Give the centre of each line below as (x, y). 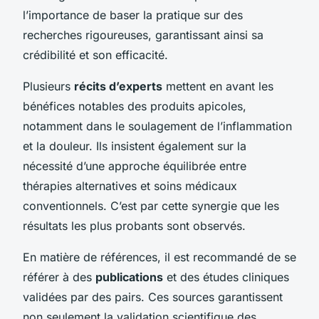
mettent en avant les (218, 86)
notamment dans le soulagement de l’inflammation (157, 126)
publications (129, 277)
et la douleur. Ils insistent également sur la (135, 146)
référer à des (59, 277)
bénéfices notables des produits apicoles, (135, 106)
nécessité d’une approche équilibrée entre (135, 166)
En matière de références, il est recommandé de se (159, 257)
